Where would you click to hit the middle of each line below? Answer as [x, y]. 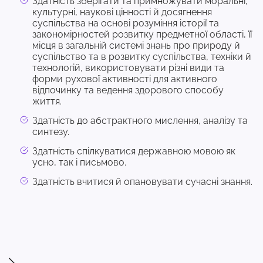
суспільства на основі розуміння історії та [126, 23]
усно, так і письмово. [80, 162]
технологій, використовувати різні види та [128, 68]
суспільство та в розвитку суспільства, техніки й [142, 57]
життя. [48, 101]
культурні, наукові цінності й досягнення [122, 12]
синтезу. [52, 132]
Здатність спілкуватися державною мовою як [134, 151]
